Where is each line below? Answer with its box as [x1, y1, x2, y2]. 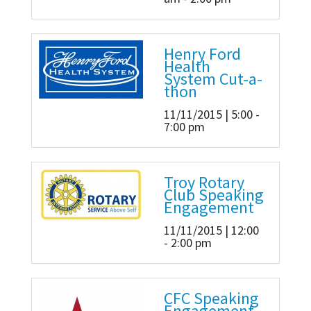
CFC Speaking [164, 287, 259, 310]
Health [164, 56, 210, 78]
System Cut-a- [164, 68, 262, 90]
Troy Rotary [164, 171, 244, 194]
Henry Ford [164, 43, 241, 65]
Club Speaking [164, 184, 264, 206]
